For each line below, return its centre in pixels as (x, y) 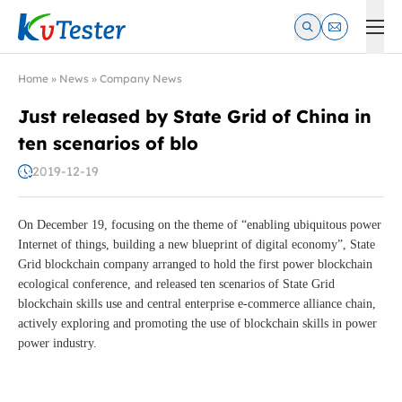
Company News (141, 79)
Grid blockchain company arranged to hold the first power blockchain (195, 265)
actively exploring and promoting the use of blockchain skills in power (197, 324)
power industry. (57, 344)
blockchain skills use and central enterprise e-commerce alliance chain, (197, 304)
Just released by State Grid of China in (195, 116)
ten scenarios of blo (108, 143)
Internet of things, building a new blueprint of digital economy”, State (197, 245)
